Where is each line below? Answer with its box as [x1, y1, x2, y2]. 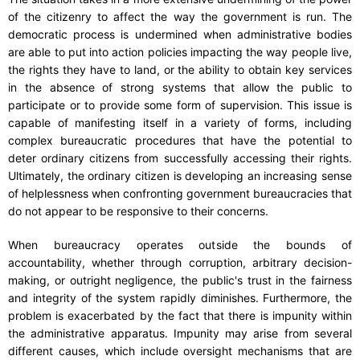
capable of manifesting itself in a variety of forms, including [8, 115, 352, 129]
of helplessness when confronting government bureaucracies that [8, 186, 352, 200]
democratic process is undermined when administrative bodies [8, 27, 352, 41]
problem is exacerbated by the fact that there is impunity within [8, 308, 352, 322]
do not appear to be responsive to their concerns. [8, 203, 268, 218]
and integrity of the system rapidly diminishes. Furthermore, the [8, 290, 352, 305]
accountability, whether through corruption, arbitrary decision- [8, 255, 352, 269]
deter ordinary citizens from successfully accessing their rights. [8, 150, 352, 165]
